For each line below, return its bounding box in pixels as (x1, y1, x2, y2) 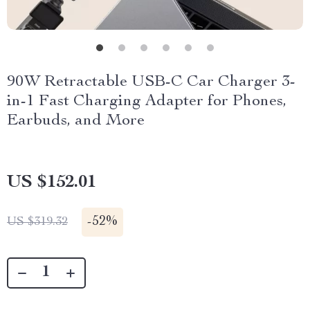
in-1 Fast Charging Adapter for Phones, (7, 93, 286, 110)
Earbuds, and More (7, 113, 145, 129)
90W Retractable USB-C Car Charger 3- (7, 74, 295, 91)
